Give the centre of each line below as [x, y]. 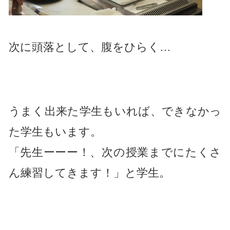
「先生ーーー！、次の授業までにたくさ [115, 152]
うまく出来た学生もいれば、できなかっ [115, 111]
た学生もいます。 [55, 131]
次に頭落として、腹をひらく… [90, 47]
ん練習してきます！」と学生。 [89, 172]
